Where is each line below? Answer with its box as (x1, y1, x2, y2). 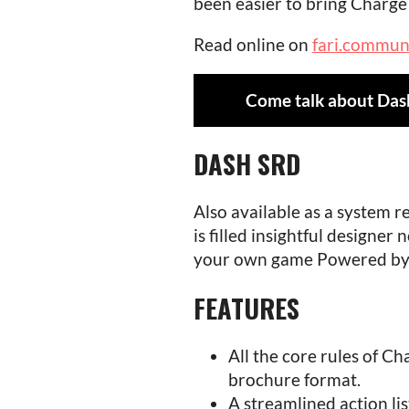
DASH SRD (194, 143, 300, 183)
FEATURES (194, 288, 299, 327)
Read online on (194, 33, 312, 55)
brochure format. (228, 368, 361, 390)
